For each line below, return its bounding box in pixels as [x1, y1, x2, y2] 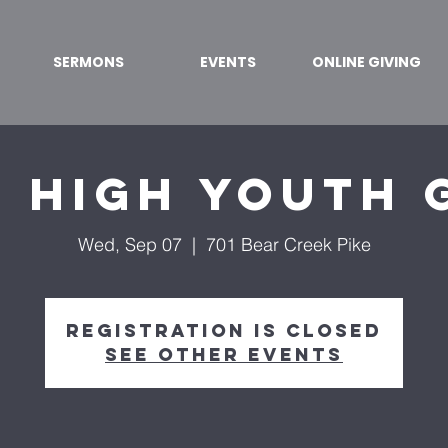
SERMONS [53, 52, 124, 72]
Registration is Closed [66, 319, 382, 342]
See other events [105, 343, 343, 366]
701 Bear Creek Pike [205, 233, 371, 256]
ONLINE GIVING [312, 52, 421, 72]
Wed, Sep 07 [77, 233, 182, 256]
